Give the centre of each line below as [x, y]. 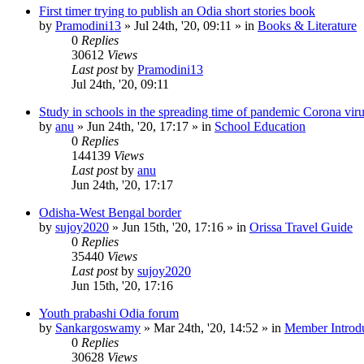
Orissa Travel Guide [301, 227]
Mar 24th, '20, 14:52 [206, 327]
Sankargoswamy [98, 327]
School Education [260, 126]
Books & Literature [307, 25]
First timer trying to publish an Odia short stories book [177, 11]
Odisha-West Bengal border [110, 212]
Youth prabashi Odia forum [109, 313]
